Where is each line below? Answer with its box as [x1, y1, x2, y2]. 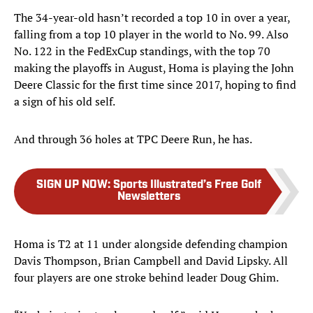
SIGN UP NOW [36, 180, 108, 191]
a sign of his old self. [14, 94, 117, 110]
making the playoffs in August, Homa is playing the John [14, 60, 294, 76]
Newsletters [117, 191, 180, 203]
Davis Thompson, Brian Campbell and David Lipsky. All [14, 253, 288, 269]
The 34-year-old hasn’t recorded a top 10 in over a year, [14, 10, 290, 26]
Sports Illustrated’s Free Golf [113, 180, 261, 191]
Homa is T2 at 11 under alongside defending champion [14, 236, 288, 252]
